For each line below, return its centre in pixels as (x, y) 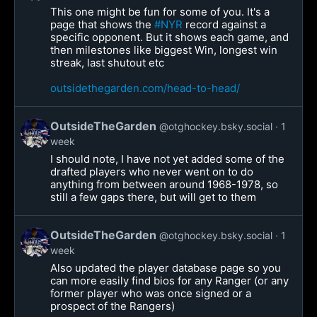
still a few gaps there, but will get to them (153, 197)
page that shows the (102, 24)
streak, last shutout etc (107, 63)
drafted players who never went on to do (152, 172)
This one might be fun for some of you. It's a (160, 12)
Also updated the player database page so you (166, 268)
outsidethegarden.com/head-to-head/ (145, 88)
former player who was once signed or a (151, 293)
